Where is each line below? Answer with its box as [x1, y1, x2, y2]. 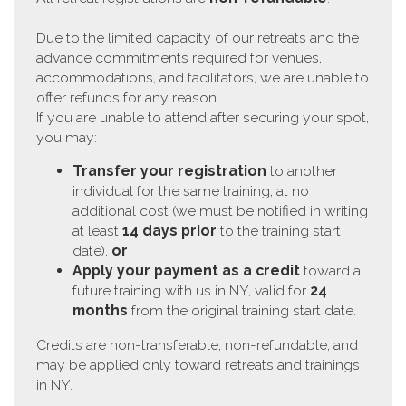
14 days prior [122, 222, 217, 240]
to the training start [217, 222, 341, 240]
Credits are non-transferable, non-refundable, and [36, 336, 358, 353]
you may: [36, 128, 97, 146]
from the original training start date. [128, 302, 356, 320]
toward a [300, 262, 361, 280]
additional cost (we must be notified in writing [72, 202, 368, 220]
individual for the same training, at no [72, 182, 309, 200]
